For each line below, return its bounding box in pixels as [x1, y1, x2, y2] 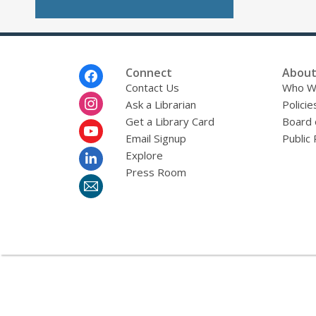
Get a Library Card [125, 114, 214, 129]
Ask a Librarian [125, 97, 196, 112]
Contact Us [125, 80, 179, 95]
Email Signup [125, 131, 186, 146]
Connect [125, 65, 172, 81]
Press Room [125, 165, 186, 180]
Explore [125, 148, 163, 163]
